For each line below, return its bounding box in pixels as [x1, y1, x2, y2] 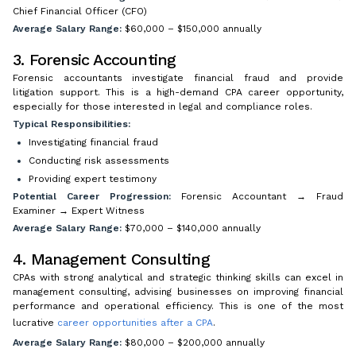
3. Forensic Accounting [13, 49, 176, 69]
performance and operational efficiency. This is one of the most [13, 300, 343, 311]
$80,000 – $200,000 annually [122, 336, 265, 348]
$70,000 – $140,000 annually [122, 222, 261, 234]
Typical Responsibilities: [13, 118, 130, 130]
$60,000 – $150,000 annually [122, 22, 261, 34]
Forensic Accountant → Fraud [171, 190, 343, 202]
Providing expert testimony [29, 172, 157, 184]
